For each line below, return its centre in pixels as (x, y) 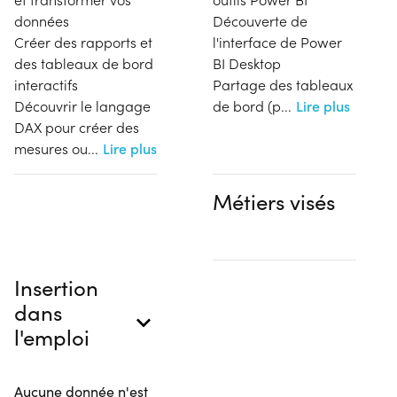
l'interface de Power (277, 42)
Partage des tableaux (283, 85)
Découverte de (260, 21)
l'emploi (52, 337)
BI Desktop (247, 63)
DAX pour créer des (77, 127)
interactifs (46, 85)
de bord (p (247, 106)
